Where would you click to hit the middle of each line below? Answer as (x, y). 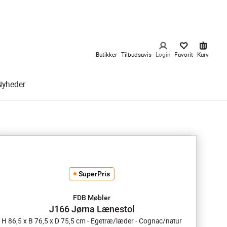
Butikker (106, 54)
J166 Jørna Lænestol (92, 209)
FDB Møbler (92, 198)
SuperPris (94, 174)
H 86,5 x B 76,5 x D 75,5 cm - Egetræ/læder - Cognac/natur (92, 221)
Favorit (184, 54)
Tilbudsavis (136, 54)
